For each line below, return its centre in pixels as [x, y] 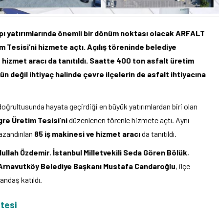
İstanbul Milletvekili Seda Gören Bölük [120, 153]
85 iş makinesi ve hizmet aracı [87, 134]
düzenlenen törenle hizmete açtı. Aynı [128, 120]
